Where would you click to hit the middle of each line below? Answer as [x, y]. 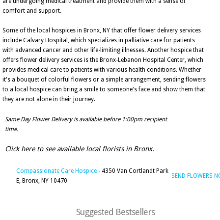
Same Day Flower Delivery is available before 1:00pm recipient [86, 119]
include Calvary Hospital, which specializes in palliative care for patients [99, 40]
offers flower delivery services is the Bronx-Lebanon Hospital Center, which [103, 60]
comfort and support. [32, 11]
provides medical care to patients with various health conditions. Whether [102, 70]
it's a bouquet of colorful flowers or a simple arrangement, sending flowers [104, 80]
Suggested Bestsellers [115, 212]
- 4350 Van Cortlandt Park [133, 171]
